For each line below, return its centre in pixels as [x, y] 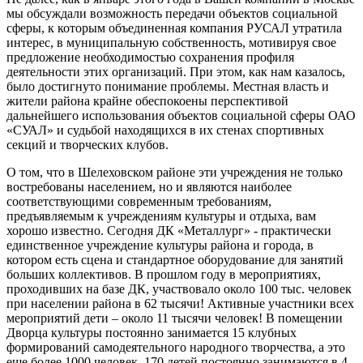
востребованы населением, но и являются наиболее [149, 186]
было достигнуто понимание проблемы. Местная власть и [168, 86]
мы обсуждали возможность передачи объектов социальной [172, 13]
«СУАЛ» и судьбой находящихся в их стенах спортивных [165, 130]
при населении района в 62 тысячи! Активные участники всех [180, 303]
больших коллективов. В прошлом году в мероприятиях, [164, 274]
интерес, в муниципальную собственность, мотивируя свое [171, 42]
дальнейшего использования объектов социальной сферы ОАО [181, 115]
